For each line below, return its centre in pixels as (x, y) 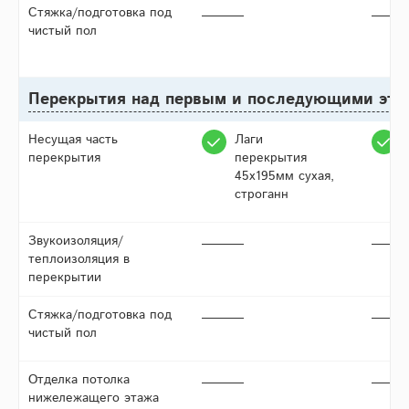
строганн (262, 195)
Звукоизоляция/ (76, 241)
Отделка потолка (79, 380)
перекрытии (65, 278)
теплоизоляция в (79, 260)
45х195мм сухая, (284, 177)
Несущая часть (73, 140)
